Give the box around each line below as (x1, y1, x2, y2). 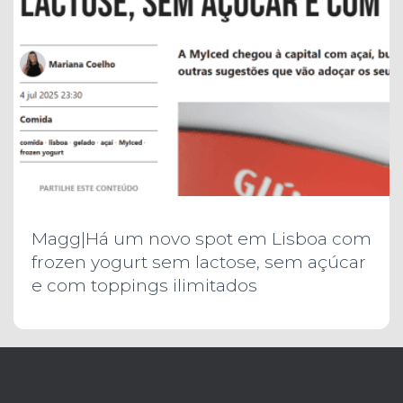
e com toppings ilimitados (31, 275, 257, 296)
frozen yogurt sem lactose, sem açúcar (31, 252, 366, 273)
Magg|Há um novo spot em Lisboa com (31, 228, 372, 249)
